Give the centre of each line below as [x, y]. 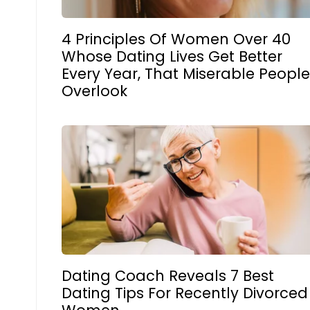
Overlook [95, 91]
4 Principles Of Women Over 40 [176, 39]
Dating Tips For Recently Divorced [185, 293]
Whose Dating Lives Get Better [172, 56]
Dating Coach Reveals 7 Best [168, 276]
